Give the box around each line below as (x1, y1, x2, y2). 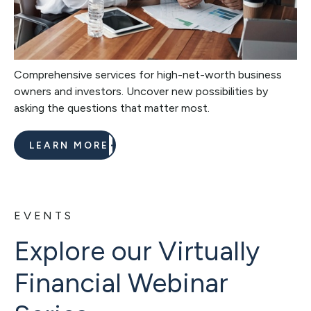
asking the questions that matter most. (14, 101, 210, 115)
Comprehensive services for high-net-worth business (14, 67, 282, 81)
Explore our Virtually (14, 235, 260, 267)
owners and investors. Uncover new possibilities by (14, 84, 268, 98)
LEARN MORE (29, 139, 109, 151)
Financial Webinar (14, 267, 228, 299)
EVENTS (14, 208, 74, 222)
